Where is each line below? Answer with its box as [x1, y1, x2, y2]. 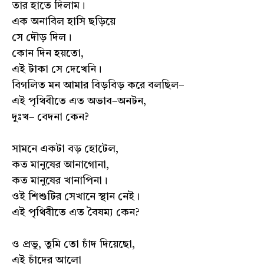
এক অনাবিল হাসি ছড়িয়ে [12, 16, 115, 27]
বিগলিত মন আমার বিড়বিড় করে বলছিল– [12, 80, 184, 91]
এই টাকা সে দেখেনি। [12, 64, 101, 75]
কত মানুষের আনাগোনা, [12, 160, 109, 170]
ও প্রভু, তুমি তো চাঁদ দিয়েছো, [12, 239, 135, 250]
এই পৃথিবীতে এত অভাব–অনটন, [12, 96, 146, 107]
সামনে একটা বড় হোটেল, [12, 144, 118, 154]
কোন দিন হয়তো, [12, 48, 84, 59]
